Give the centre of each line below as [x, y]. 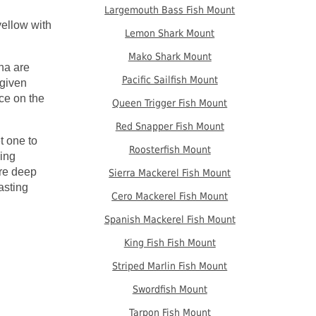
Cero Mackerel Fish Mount [170, 196]
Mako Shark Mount [170, 56]
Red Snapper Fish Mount [170, 126]
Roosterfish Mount [170, 150]
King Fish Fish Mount [170, 243]
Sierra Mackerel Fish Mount [170, 173]
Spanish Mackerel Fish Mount [170, 219]
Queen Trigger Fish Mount [170, 103]
